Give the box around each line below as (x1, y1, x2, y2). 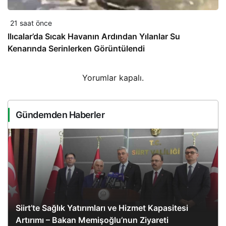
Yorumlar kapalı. (82, 73, 144, 83)
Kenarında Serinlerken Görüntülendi (8, 43, 145, 54)
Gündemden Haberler (16, 109, 105, 121)
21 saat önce (10, 19, 52, 28)
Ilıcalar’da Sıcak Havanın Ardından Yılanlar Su (8, 31, 180, 42)
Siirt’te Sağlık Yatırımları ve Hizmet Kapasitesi (16, 203, 188, 213)
